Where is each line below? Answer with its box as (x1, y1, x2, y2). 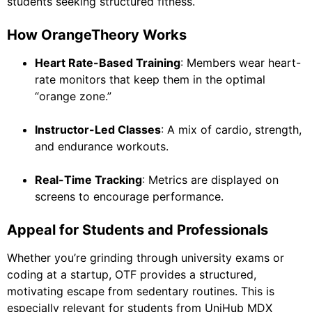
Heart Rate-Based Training (35, 56, 180, 70)
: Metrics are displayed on (142, 173, 279, 187)
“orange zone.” (35, 89, 111, 104)
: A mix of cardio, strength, (161, 123, 302, 137)
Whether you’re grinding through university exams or (7, 251, 284, 265)
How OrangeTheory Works (7, 26, 187, 44)
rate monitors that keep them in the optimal (35, 72, 265, 87)
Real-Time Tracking (35, 173, 142, 187)
